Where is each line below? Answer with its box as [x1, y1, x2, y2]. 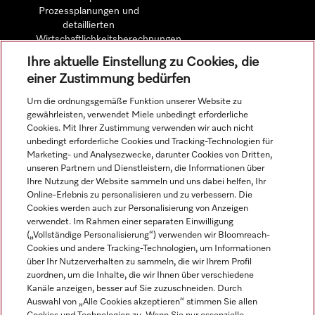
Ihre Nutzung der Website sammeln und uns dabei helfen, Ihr [27, 177, 266, 186]
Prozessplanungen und [38, 6, 139, 16]
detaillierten [63, 20, 115, 30]
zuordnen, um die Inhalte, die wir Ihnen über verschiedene [27, 271, 255, 280]
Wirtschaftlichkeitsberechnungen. [36, 34, 184, 44]
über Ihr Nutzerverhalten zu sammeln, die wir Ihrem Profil [27, 257, 252, 266]
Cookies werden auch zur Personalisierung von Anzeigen [27, 204, 249, 213]
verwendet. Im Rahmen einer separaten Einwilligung [27, 217, 234, 226]
